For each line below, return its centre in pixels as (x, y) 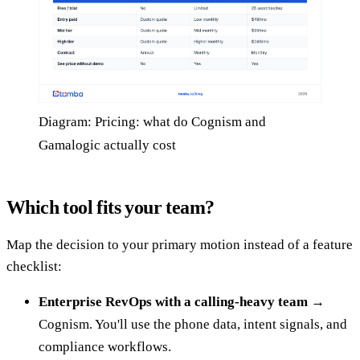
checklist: (34, 266)
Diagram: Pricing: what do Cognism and (152, 122)
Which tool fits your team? (110, 207)
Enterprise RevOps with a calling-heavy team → (182, 302)
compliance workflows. (105, 347)
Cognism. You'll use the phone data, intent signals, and (193, 324)
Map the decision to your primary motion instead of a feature (180, 245)
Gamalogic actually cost (107, 145)
